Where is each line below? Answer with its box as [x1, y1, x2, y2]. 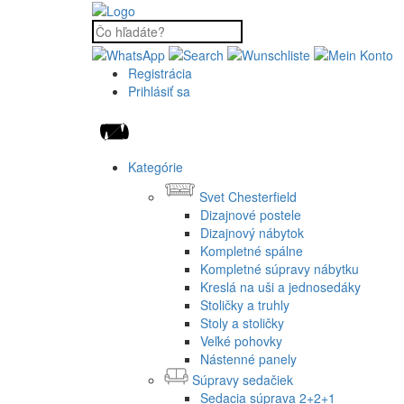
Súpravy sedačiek [192, 370, 293, 389]
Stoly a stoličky [200, 313, 284, 332]
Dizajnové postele [200, 205, 301, 224]
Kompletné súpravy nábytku [200, 259, 359, 278]
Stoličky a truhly [200, 295, 289, 314]
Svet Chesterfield [199, 187, 297, 206]
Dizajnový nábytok [200, 223, 304, 242]
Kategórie [128, 157, 183, 176]
